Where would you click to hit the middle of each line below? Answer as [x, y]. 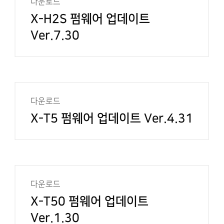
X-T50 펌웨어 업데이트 [89, 201]
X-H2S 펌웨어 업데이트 [90, 19]
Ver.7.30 [55, 35]
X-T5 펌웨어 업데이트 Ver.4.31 [111, 118]
